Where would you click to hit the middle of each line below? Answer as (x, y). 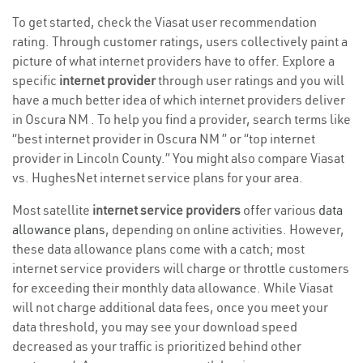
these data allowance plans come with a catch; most (158, 249)
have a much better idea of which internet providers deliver (179, 100)
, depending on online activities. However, (225, 230)
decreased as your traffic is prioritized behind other (157, 346)
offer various (280, 210)
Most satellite (52, 210)
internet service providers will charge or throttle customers (181, 269)
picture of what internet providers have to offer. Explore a (173, 61)
